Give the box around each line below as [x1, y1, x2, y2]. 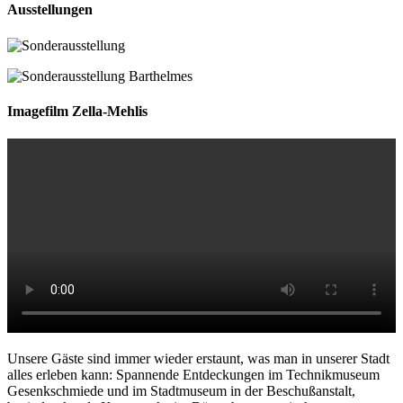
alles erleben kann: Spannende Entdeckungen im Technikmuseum [7, 367, 380, 383]
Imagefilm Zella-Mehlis [7, 103, 148, 119]
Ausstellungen [7, 2, 93, 18]
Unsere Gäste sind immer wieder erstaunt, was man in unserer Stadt [7, 351, 390, 367]
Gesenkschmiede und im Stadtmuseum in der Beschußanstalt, [7, 383, 355, 399]
